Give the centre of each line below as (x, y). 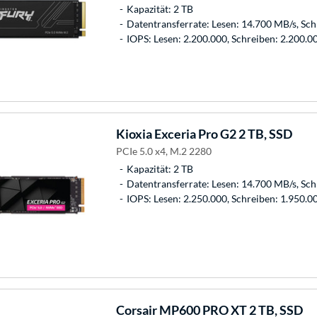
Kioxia (134, 133)
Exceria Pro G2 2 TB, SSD (222, 133)
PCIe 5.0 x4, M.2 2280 (163, 151)
